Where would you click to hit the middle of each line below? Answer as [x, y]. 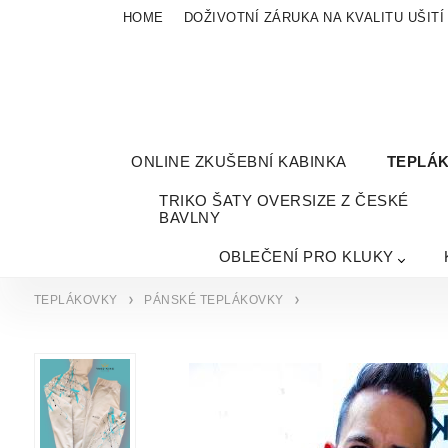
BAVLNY [190, 218]
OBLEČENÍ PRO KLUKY [306, 257]
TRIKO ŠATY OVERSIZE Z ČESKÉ [284, 201]
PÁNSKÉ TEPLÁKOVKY [214, 300]
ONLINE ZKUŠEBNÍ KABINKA [239, 162]
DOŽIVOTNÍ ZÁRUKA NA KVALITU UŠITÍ [314, 17]
